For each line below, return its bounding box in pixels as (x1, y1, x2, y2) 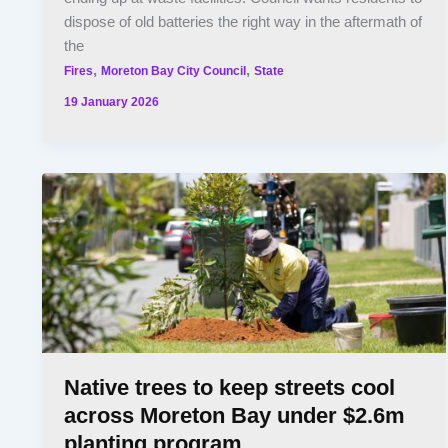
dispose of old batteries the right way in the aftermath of (64, 14, 423, 31)
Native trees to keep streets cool (64, 375, 396, 401)
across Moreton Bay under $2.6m (64, 403, 406, 429)
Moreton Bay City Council (101, 64, 247, 78)
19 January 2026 (64, 94, 160, 108)
